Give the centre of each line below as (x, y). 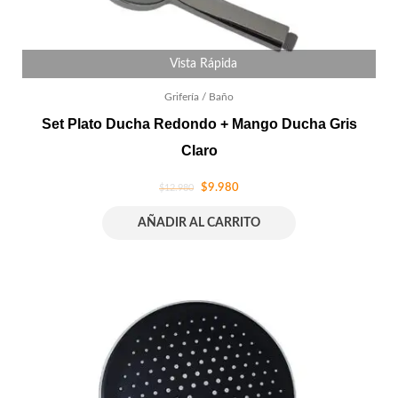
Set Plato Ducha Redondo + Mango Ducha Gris (199, 123)
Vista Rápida (203, 64)
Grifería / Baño (199, 96)
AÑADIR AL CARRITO (199, 223)
